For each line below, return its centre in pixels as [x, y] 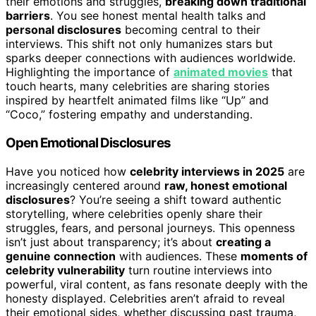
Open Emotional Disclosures [88, 143]
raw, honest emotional [226, 185]
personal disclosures [63, 30]
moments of [274, 256]
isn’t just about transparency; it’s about [111, 242]
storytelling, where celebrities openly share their [134, 213]
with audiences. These [178, 256]
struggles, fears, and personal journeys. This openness [150, 227]
